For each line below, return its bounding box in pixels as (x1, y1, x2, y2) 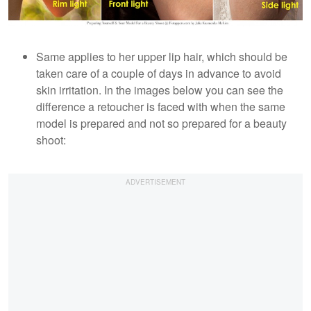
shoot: (36, 132, 66, 149)
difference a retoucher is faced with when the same (36, 99, 285, 115)
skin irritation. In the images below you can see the (36, 82, 283, 99)
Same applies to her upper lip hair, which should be (36, 49, 287, 65)
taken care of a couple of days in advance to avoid (36, 65, 281, 82)
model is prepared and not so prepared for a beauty (36, 115, 287, 132)
